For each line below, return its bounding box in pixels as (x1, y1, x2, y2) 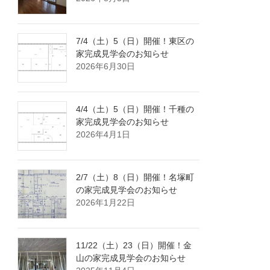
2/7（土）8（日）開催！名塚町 (76, 172, 195, 183)
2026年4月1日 (76, 130, 131, 140)
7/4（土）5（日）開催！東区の (76, 36, 195, 46)
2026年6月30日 (76, 61, 136, 72)
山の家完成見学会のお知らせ (76, 253, 186, 263)
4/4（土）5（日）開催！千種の (76, 104, 195, 115)
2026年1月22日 (76, 198, 136, 208)
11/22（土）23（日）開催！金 (76, 240, 192, 251)
